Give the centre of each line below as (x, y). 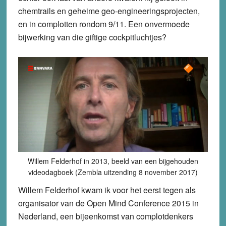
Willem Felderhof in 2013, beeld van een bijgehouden (113, 161)
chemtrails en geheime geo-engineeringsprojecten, (109, 11)
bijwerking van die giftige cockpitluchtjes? (92, 37)
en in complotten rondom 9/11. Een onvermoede (104, 24)
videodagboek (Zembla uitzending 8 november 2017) (113, 172)
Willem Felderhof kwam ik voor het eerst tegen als (107, 190)
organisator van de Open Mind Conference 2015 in (108, 203)
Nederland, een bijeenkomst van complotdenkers (105, 216)
